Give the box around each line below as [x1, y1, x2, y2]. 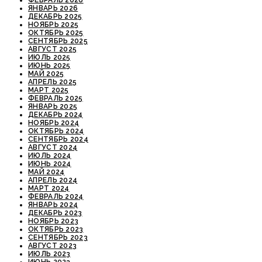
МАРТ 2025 [28, 86, 69, 95]
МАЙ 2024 [28, 168, 65, 177]
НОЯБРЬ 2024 [28, 119, 80, 127]
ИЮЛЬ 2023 [28, 250, 71, 258]
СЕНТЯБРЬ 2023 [28, 233, 88, 242]
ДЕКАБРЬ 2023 [28, 209, 82, 218]
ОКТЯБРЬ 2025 [28, 29, 84, 37]
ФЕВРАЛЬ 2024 [28, 192, 84, 201]
